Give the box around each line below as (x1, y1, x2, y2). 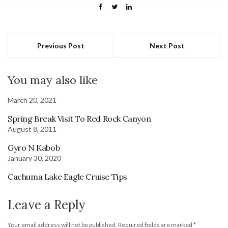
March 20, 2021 (8, 95, 56, 104)
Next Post (149, 41, 185, 50)
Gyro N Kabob (8, 142, 60, 153)
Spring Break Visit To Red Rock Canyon (8, 113, 151, 124)
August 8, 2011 (8, 124, 56, 133)
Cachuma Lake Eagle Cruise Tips (8, 171, 127, 182)
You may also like (8, 72, 98, 87)
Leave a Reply (8, 196, 85, 213)
